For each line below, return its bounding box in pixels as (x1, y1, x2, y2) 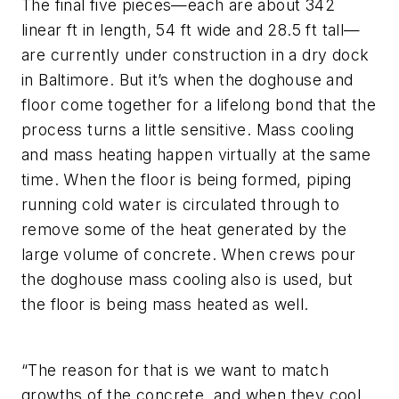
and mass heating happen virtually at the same (21, 145, 370, 165)
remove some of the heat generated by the (21, 220, 346, 240)
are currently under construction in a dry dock (21, 45, 370, 65)
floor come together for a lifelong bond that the (21, 95, 377, 115)
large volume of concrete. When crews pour (21, 245, 356, 265)
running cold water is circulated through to (21, 195, 340, 215)
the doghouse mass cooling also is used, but (21, 270, 354, 289)
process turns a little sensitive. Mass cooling (21, 120, 354, 140)
